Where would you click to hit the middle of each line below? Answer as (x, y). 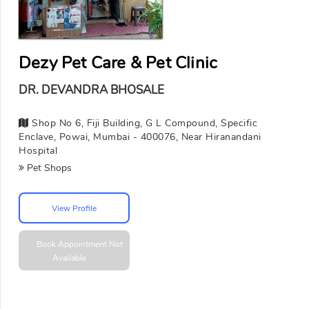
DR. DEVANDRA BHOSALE (91, 90)
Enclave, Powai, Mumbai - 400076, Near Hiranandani (140, 137)
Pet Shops (48, 168)
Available (69, 258)
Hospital (38, 151)
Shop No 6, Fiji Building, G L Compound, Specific (143, 123)
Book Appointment (72, 245)
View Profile (74, 208)
